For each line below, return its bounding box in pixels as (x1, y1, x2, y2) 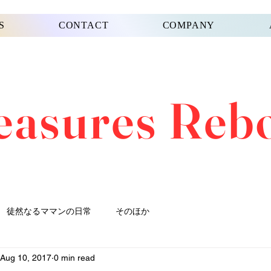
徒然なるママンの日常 (7, 206, 91, 216)
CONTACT (58, 20, 109, 30)
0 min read (54, 252, 95, 263)
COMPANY (162, 20, 215, 30)
